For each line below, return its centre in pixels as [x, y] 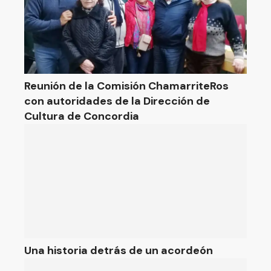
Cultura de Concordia [82, 116]
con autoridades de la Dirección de [117, 101]
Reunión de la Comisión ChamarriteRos [126, 86]
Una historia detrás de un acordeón [119, 250]
